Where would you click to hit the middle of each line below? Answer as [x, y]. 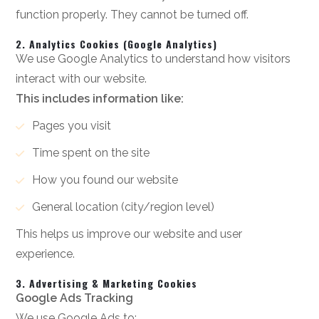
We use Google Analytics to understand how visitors [153, 59]
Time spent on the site [90, 153]
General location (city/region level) [123, 207]
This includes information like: [100, 99]
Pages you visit [71, 126]
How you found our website [105, 180]
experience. [46, 254]
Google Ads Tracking [75, 298]
